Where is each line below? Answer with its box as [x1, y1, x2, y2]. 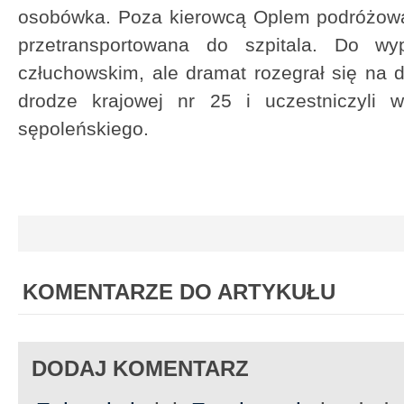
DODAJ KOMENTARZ [32, 356, 249, 381]
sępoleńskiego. [18, 118, 154, 139]
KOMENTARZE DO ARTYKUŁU [23, 280, 335, 304]
